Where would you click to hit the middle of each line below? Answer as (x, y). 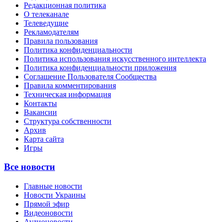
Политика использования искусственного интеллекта (115, 58)
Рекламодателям (51, 32)
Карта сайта (44, 139)
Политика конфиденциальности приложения (100, 67)
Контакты (40, 103)
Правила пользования (61, 41)
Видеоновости (48, 213)
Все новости (29, 167)
